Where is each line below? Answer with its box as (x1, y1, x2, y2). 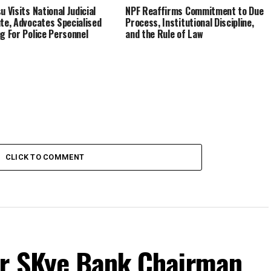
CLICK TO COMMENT (5, 152, 85, 162)
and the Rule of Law (125, 27, 203, 41)
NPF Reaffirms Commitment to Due (125, 4, 264, 18)
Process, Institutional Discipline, (125, 15, 254, 30)
